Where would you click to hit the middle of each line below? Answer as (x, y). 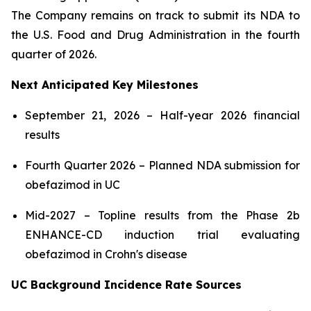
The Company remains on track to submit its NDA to (155, 15)
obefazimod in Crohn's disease (106, 254)
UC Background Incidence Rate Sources (126, 285)
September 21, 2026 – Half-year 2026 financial (162, 115)
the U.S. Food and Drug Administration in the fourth (155, 35)
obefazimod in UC (73, 185)
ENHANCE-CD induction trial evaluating (162, 235)
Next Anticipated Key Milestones (105, 85)
